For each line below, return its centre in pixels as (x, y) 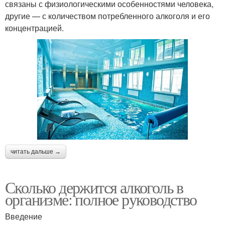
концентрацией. (34, 28)
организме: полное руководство (101, 199)
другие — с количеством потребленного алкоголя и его (107, 16)
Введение (24, 216)
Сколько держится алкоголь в (94, 187)
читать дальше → (36, 152)
